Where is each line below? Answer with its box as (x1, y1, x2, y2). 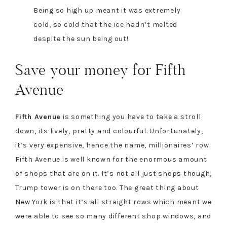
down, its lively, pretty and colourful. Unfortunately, (15, 126, 203, 135)
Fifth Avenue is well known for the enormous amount (15, 155, 207, 164)
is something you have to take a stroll (61, 112, 201, 121)
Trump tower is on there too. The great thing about (15, 183, 199, 192)
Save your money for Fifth (15, 60, 186, 80)
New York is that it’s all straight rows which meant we (15, 197, 212, 206)
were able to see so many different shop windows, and (15, 211, 211, 220)
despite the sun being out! (33, 34, 129, 43)
